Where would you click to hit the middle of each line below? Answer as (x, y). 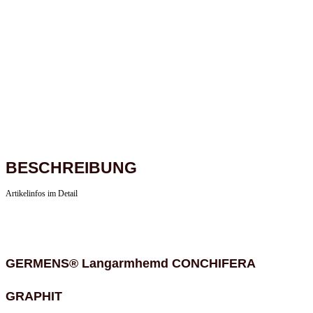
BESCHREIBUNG (71, 167)
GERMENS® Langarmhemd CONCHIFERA (130, 263)
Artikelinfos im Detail (42, 193)
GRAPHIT (34, 296)
